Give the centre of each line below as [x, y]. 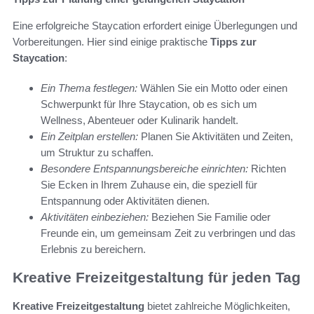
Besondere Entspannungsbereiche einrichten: [144, 168]
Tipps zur [233, 41]
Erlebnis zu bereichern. [93, 249]
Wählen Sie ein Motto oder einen [212, 88]
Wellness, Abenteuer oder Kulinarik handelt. [139, 120]
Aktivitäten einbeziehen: [95, 217]
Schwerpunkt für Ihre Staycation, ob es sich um [149, 104]
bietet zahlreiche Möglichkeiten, [217, 306]
